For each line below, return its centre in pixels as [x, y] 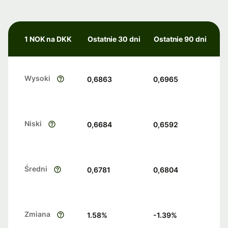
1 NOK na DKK [48, 39]
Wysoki [37, 78]
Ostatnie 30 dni [114, 39]
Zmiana [37, 214]
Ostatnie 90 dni [180, 39]
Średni [36, 169]
